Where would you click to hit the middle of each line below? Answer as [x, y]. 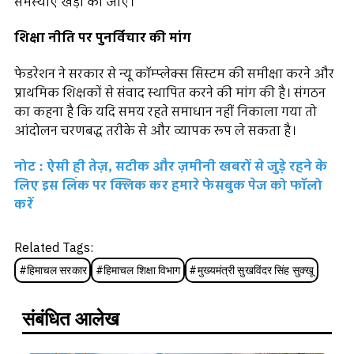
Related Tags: [54, 249]
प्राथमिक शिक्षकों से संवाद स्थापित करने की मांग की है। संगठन [170, 93]
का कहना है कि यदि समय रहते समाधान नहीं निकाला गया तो [166, 112]
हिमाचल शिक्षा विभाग [142, 270]
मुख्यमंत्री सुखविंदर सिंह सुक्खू [256, 270]
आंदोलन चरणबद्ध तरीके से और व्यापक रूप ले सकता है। [155, 131]
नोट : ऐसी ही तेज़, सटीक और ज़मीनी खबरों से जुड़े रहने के [171, 166]
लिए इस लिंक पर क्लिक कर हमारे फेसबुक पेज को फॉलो [168, 185]
